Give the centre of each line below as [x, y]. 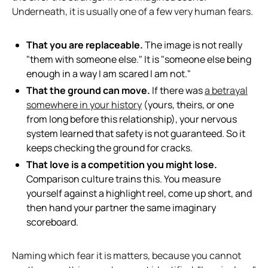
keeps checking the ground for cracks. [109, 148]
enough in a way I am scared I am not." [109, 74]
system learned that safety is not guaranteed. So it [136, 133]
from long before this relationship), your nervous [132, 119]
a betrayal [226, 90]
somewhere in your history [84, 105]
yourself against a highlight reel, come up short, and [139, 193]
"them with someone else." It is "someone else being [139, 59]
